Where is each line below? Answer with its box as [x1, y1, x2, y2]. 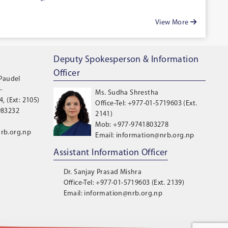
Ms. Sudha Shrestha [95, 89, 159, 97]
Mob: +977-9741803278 [95, 121, 169, 129]
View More [155, 19, 190, 27]
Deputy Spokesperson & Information [53, 55, 199, 65]
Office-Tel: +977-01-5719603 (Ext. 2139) [63, 179, 185, 187]
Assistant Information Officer [53, 148, 168, 158]
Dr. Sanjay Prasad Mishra [63, 168, 142, 177]
